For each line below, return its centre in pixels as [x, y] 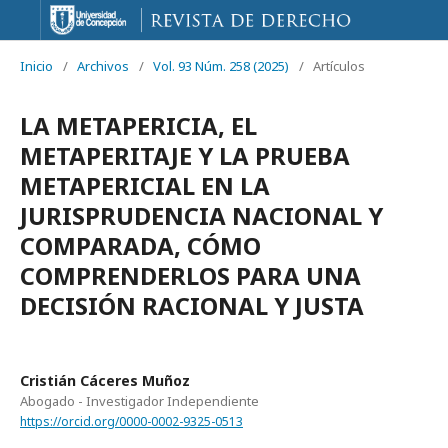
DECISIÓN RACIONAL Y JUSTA [192, 305]
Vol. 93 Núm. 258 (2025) [221, 66]
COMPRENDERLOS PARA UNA [190, 275]
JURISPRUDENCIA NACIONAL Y [201, 215]
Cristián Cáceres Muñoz [105, 380]
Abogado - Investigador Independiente [139, 401]
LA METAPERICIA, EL [138, 125]
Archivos [103, 66]
